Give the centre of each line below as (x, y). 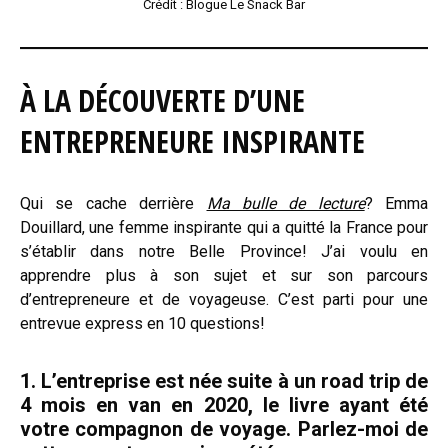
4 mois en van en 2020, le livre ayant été (224, 404)
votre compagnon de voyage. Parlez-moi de (224, 428)
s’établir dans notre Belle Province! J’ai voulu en (224, 251)
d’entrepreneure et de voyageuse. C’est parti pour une (224, 299)
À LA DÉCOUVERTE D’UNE (162, 100)
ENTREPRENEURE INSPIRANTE (192, 141)
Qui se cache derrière (113, 203)
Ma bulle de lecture (285, 203)
